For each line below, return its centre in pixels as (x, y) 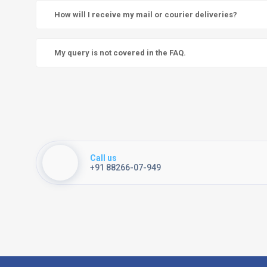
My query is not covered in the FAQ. (120, 53)
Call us (103, 158)
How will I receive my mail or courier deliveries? (146, 15)
